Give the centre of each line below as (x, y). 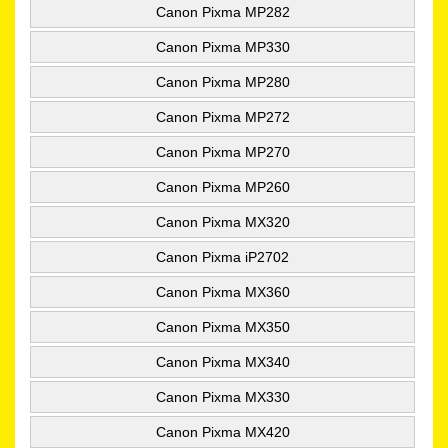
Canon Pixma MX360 (222, 291)
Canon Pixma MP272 (222, 116)
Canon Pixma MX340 (222, 361)
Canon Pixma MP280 (222, 81)
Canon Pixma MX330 (222, 396)
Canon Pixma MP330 (222, 46)
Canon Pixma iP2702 (222, 256)
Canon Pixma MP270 (222, 151)
